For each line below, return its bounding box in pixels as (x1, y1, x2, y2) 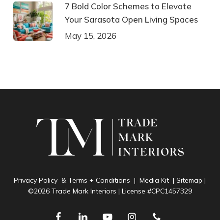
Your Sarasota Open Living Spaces (64, 14, 198, 25)
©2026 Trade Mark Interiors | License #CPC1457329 (27, 187, 192, 195)
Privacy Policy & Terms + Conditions (14, 176, 131, 185)
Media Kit (139, 176, 169, 185)
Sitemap (176, 176, 203, 185)
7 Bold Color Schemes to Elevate (64, 1, 192, 11)
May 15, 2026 (64, 30, 116, 41)
